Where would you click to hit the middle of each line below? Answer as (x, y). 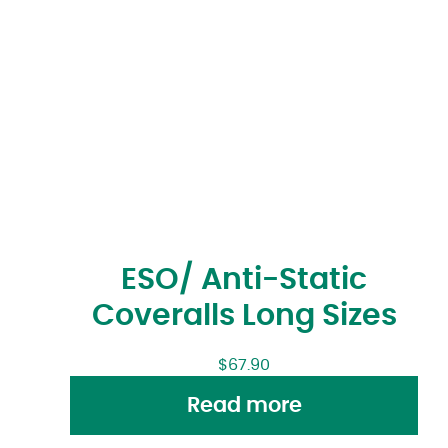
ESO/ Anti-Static (244, 280)
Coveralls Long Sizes (244, 316)
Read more (244, 405)
